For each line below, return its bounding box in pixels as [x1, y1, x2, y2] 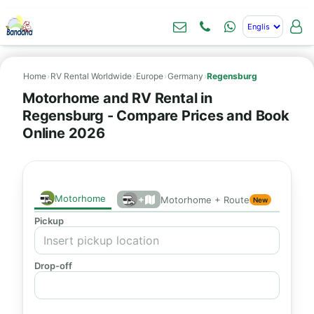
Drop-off [34, 260, 72, 271]
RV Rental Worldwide [50, 71, 132, 81]
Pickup [34, 215, 64, 226]
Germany [168, 71, 203, 81]
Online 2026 [22, 125, 105, 142]
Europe [136, 71, 163, 81]
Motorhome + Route [161, 193, 250, 205]
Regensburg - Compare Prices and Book [22, 107, 289, 124]
